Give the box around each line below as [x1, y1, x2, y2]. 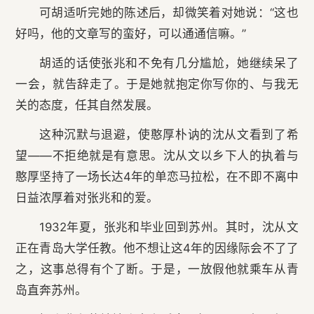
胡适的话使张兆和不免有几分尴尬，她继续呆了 [39, 56, 299, 71]
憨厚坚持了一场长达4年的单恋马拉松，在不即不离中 [15, 170, 299, 184]
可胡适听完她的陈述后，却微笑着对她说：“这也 [39, 6, 299, 20]
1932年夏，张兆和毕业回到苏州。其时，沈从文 [39, 220, 299, 235]
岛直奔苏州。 [15, 283, 88, 298]
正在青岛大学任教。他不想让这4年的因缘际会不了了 [15, 241, 299, 256]
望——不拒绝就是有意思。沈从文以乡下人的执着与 [15, 149, 299, 163]
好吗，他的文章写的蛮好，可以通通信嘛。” [15, 27, 247, 41]
